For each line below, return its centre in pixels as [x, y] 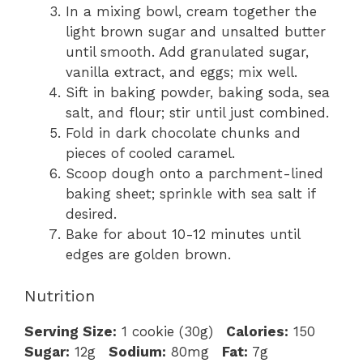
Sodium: [137, 351]
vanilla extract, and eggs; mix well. [181, 73]
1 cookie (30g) [167, 331]
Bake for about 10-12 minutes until [183, 235]
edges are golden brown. [148, 255]
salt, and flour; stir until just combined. [197, 113]
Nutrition [60, 295]
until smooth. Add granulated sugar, [187, 52]
